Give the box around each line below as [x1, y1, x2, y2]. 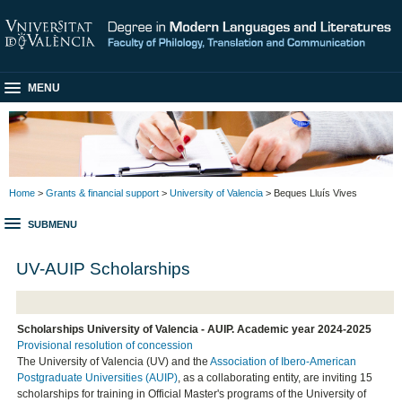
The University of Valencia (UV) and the [17, 355, 211, 369]
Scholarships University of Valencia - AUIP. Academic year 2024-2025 [17, 323, 372, 336]
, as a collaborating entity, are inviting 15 [178, 371, 373, 385]
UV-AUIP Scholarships [16, 258, 191, 278]
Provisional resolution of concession [17, 339, 194, 353]
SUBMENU [28, 219, 77, 231]
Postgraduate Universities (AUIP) [17, 371, 179, 385]
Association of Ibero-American [210, 355, 357, 369]
